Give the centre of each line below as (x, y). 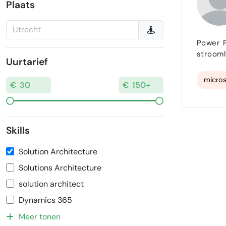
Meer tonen (40, 217)
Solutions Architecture (60, 168)
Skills (18, 131)
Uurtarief (27, 62)
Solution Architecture (58, 152)
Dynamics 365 (45, 200)
